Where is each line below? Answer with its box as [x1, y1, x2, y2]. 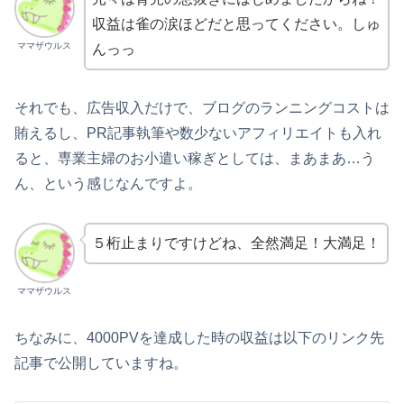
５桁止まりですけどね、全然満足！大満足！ [91, 235, 381, 252]
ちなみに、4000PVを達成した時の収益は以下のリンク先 [14, 329, 384, 345]
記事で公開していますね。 [14, 354, 188, 371]
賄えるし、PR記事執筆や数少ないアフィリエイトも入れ [14, 125, 381, 142]
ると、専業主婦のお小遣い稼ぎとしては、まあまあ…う [14, 151, 375, 167]
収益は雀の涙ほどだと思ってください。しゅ [91, 15, 381, 32]
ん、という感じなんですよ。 [14, 176, 202, 192]
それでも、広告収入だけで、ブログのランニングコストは [14, 100, 390, 116]
